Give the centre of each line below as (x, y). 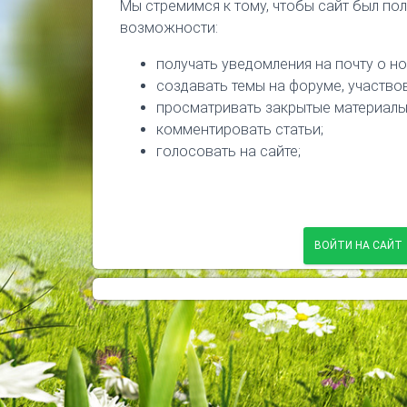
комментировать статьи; (240, 129)
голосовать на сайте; (228, 151)
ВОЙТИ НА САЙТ (358, 245)
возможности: (169, 27)
